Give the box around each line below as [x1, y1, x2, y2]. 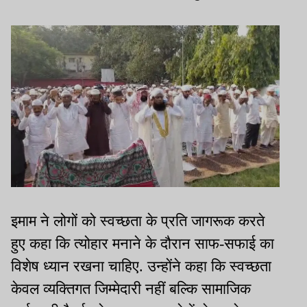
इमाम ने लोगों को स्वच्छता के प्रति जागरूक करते [11, 212, 265, 230]
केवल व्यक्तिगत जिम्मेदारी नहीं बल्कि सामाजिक [11, 280, 251, 297]
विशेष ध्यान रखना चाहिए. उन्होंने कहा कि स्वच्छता [11, 257, 271, 275]
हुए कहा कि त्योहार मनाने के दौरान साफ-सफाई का [11, 234, 274, 252]
